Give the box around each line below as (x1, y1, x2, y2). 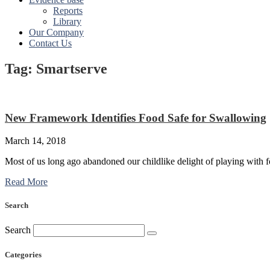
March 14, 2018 (5, 136, 66, 146)
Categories (5, 250, 42, 259)
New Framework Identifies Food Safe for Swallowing (5, 111, 266, 124)
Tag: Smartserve (5, 60, 107, 77)
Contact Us (29, 38, 72, 48)
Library (53, 16, 81, 27)
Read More (5, 177, 48, 187)
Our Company (29, 27, 84, 37)
